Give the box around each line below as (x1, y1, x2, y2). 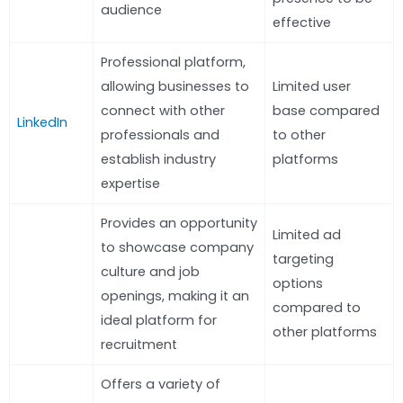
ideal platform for (101, 310, 217, 329)
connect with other (101, 101, 225, 120)
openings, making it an (101, 286, 249, 305)
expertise (101, 174, 160, 193)
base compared (273, 101, 380, 120)
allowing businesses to (101, 76, 249, 95)
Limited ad (273, 225, 341, 244)
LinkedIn (17, 112, 67, 131)
